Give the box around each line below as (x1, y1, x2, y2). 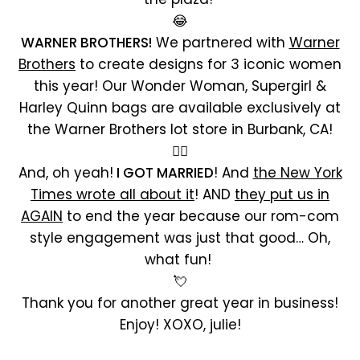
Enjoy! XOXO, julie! (119, 315, 241, 334)
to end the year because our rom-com (63, 207, 339, 226)
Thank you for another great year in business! (22, 293, 338, 313)
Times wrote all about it (31, 185, 194, 204)
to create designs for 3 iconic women (76, 55, 342, 74)
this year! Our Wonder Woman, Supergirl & (34, 76, 326, 96)
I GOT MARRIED (112, 163, 214, 182)
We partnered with (151, 33, 289, 52)
